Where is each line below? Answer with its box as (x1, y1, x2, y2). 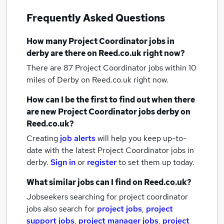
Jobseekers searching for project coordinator (26, 191, 188, 202)
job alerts (60, 133, 95, 143)
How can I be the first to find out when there (26, 94, 195, 105)
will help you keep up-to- (97, 133, 186, 143)
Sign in (50, 157, 75, 167)
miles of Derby (26, 74, 81, 85)
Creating (26, 133, 58, 143)
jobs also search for (26, 203, 97, 214)
